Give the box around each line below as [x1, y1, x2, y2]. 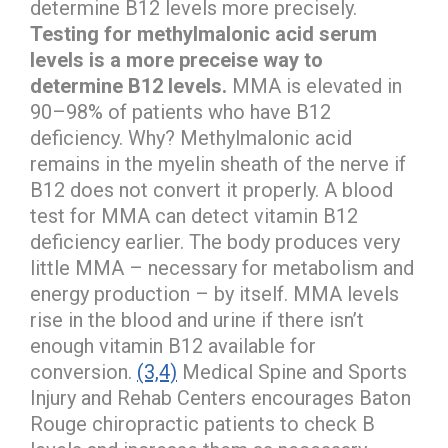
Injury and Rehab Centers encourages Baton [30, 385, 411, 410]
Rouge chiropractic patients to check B [30, 411, 375, 436]
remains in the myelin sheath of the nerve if [30, 151, 406, 176]
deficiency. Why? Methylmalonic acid [30, 125, 352, 150]
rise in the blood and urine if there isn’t [30, 307, 364, 332]
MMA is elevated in [227, 73, 402, 98]
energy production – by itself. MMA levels [30, 281, 399, 306]
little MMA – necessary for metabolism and [30, 255, 414, 280]
